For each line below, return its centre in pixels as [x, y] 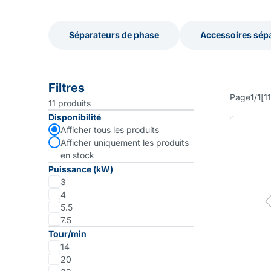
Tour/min [67, 234]
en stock [77, 155]
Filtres [67, 88]
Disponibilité [75, 117]
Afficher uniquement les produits [125, 142]
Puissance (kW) [81, 169]
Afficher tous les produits [110, 130]
